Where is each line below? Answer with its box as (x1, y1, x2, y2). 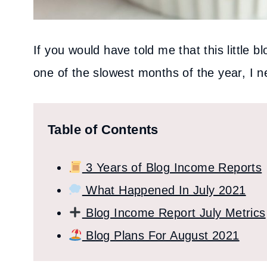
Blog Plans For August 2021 (82, 229, 240, 242)
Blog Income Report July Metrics (82, 206, 266, 219)
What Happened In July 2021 (82, 184, 246, 197)
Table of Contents (48, 122, 159, 137)
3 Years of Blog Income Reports (82, 161, 262, 174)
